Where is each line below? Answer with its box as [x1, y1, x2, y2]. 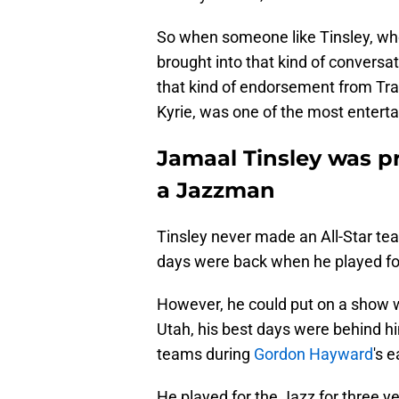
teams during [157, 345, 254, 364]
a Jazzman [157, 177, 275, 204]
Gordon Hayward [254, 345, 373, 364]
